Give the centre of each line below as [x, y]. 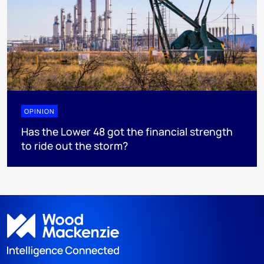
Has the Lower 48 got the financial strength [127, 131]
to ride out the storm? [75, 145]
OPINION [39, 111]
